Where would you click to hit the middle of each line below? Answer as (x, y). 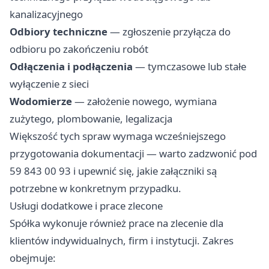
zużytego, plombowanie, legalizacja (91, 119)
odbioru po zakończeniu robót (79, 49)
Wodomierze (41, 101)
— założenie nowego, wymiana (144, 101)
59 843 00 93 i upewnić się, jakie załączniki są (113, 171)
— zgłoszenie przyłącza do (169, 32)
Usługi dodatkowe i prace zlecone (86, 206)
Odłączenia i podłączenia (71, 67)
